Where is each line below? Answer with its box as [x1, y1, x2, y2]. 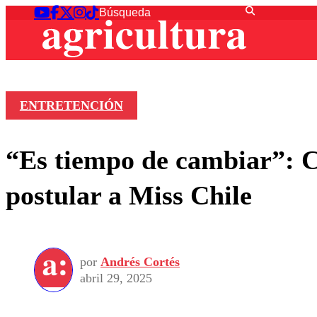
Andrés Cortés [100, 254, 180, 269]
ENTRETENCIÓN [19, 98, 123, 113]
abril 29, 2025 [80, 270, 152, 285]
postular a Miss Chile [6, 180, 252, 210]
